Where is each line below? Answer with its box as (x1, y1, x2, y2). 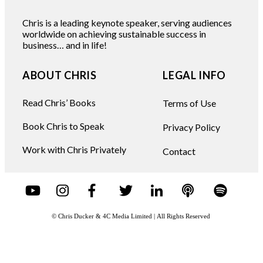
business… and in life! (22, 39, 107, 51)
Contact (163, 146, 196, 157)
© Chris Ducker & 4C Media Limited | (51, 213, 157, 220)
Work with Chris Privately (22, 144, 126, 156)
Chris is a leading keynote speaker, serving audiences (22, 17, 232, 29)
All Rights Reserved (156, 213, 212, 220)
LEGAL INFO (163, 69, 227, 82)
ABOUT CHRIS (22, 69, 97, 82)
